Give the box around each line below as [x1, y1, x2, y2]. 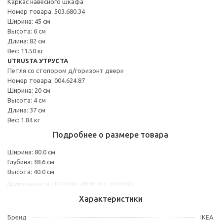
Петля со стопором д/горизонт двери [7, 67, 124, 74]
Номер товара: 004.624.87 [7, 76, 85, 84]
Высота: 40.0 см [7, 168, 54, 175]
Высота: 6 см [7, 27, 46, 35]
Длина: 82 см [7, 37, 45, 44]
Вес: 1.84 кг [7, 116, 40, 123]
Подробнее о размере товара [53, 130, 168, 139]
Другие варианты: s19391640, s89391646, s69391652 [7, 181, 135, 186]
